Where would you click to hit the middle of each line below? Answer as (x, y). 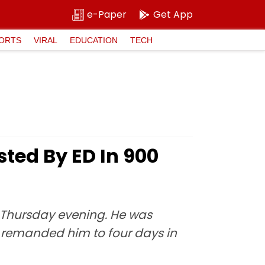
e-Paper (107, 14)
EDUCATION (94, 40)
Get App (173, 14)
